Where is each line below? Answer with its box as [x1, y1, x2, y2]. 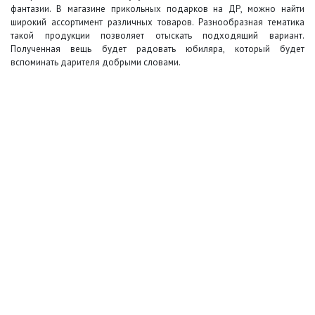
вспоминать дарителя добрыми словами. [11, 56, 181, 68]
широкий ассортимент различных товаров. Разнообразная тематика [11, 16, 304, 28]
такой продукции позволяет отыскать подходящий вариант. [11, 30, 304, 41]
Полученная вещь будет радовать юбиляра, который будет [11, 43, 304, 55]
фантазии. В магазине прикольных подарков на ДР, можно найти [11, 3, 304, 15]
